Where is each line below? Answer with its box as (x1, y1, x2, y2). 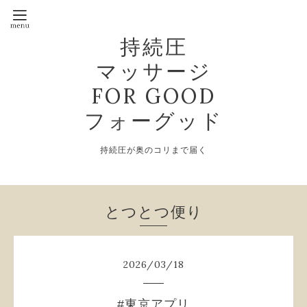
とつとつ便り (104, 202, 203, 221)
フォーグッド (84, 108, 223, 134)
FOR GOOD (91, 83, 216, 109)
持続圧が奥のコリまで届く (100, 145, 207, 155)
